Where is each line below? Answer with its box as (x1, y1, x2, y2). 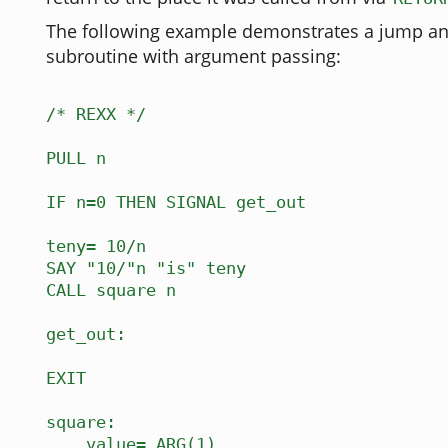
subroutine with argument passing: (46, 44, 341, 69)
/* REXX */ (46, 104, 146, 125)
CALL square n (46, 280, 176, 301)
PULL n (46, 148, 106, 169)
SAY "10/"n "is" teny (46, 258, 246, 279)
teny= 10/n (46, 236, 146, 257)
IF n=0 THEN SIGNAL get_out (46, 192, 306, 213)
